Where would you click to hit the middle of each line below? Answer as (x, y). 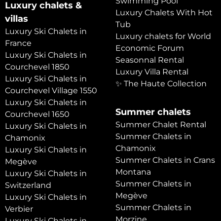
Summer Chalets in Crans (165, 160)
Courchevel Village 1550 (51, 91)
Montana (133, 172)
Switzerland (28, 185)
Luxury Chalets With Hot (164, 13)
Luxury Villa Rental (152, 72)
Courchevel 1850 (37, 67)
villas (17, 19)
